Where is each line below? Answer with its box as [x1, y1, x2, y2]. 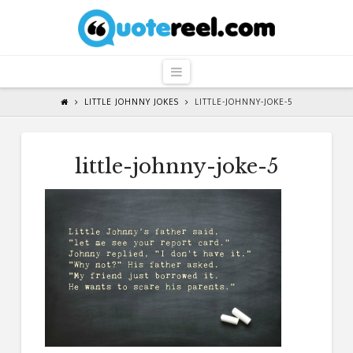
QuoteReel [20, 4, 226, 51]
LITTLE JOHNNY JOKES [84, 97, 179, 107]
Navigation [180, 63, 243, 80]
